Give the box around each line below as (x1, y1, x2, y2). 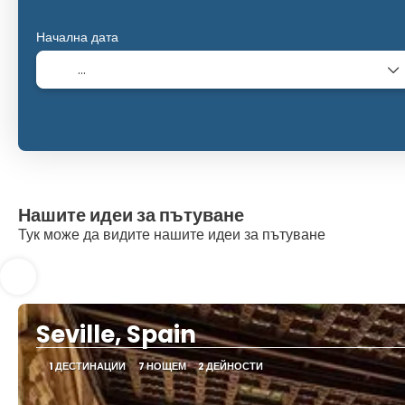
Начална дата (36, 28, 119, 47)
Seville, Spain (36, 318, 196, 352)
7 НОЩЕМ (137, 359, 186, 374)
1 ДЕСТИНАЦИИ (48, 359, 126, 374)
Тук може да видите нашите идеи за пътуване (18, 224, 325, 246)
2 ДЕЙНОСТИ (198, 359, 264, 374)
